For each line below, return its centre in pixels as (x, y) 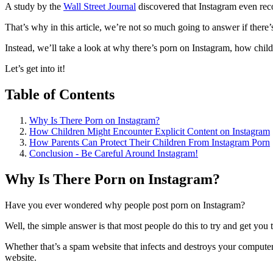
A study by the (34, 7)
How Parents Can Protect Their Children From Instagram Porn (150, 142)
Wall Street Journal (100, 7)
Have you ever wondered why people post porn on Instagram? (125, 205)
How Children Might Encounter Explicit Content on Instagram (150, 131)
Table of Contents (60, 94)
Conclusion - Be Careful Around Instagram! (114, 153)
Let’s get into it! (36, 69)
